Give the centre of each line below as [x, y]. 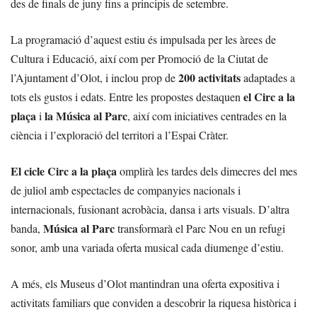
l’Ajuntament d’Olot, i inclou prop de [94, 77]
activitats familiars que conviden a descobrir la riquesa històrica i [154, 302]
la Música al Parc [86, 116]
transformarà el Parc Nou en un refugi [200, 228]
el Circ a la [269, 97]
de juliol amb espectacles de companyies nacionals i [126, 190]
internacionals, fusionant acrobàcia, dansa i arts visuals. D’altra [150, 209]
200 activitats [209, 77]
